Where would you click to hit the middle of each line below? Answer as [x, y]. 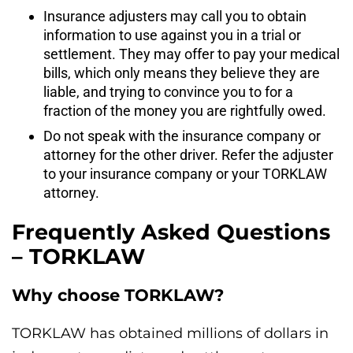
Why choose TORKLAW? [118, 295]
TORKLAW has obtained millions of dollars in [170, 334]
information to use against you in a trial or [172, 35]
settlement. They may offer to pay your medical [191, 54]
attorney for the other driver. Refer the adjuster [188, 154]
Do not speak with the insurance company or [182, 136]
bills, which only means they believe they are [182, 72]
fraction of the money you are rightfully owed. [185, 110]
